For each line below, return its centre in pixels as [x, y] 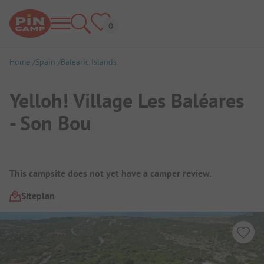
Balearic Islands [89, 62]
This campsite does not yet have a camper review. [110, 173]
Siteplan [38, 196]
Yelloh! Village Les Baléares [127, 100]
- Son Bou [50, 123]
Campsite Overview [72, 166]
